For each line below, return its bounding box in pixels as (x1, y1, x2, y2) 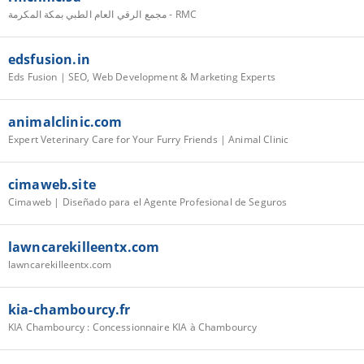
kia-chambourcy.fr (8, 300, 131, 318)
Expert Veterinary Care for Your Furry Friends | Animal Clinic (8, 132, 289, 146)
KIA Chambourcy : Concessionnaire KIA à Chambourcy (8, 319, 258, 334)
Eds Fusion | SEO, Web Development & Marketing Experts (8, 69, 275, 84)
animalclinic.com (8, 112, 123, 131)
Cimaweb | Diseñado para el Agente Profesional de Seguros (8, 194, 288, 209)
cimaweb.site (8, 175, 96, 193)
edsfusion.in (8, 50, 90, 68)
